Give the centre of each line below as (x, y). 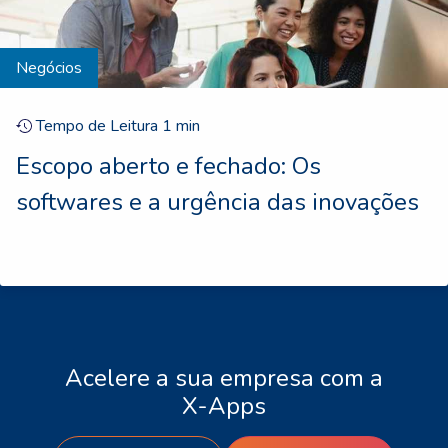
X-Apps (224, 406)
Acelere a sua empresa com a (224, 378)
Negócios (49, 68)
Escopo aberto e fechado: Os (168, 166)
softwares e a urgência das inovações (217, 202)
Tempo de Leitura (97, 126)
